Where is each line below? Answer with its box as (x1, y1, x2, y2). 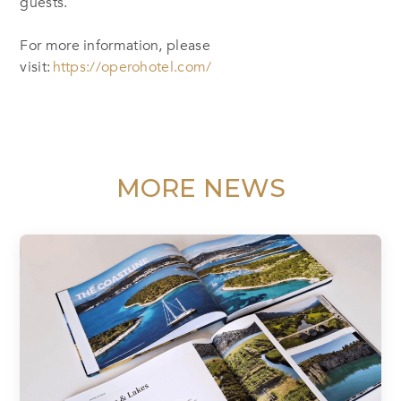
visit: (20, 56, 53, 77)
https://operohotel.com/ (52, 56, 212, 77)
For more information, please (20, 35, 210, 55)
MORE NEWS (115, 172, 286, 203)
